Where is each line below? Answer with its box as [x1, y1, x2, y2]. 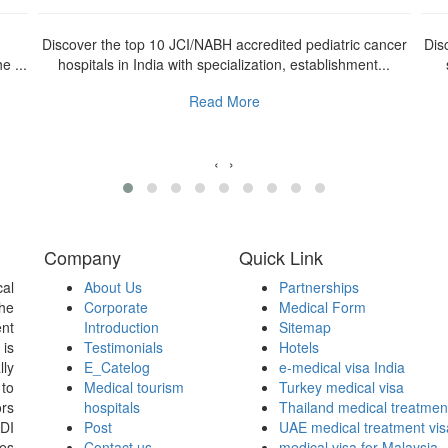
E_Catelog [84, 357, 150, 377]
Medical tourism [84, 377, 184, 397]
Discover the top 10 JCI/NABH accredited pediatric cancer [41, 34, 407, 54]
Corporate [84, 297, 148, 317]
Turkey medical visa [279, 377, 404, 397]
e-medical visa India [279, 357, 405, 377]
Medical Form [279, 297, 366, 317]
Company [44, 244, 121, 270]
